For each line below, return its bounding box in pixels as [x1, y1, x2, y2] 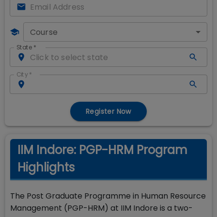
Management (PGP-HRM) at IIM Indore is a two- [10, 202, 193, 214]
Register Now [86, 107, 131, 116]
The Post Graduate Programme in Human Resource [10, 190, 206, 201]
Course [30, 27, 58, 38]
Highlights [17, 159, 75, 175]
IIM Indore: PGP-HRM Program [17, 142, 187, 158]
